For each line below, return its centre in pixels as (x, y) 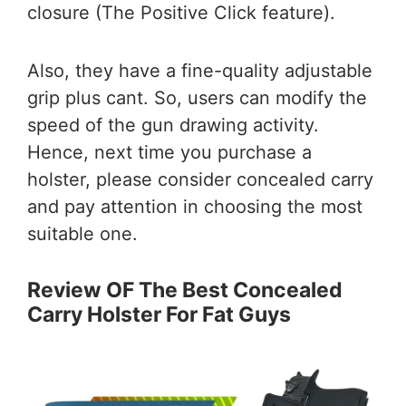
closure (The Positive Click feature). (181, 13)
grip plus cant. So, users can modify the (197, 98)
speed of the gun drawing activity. (173, 126)
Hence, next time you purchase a (169, 153)
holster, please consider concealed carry (200, 180)
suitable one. (82, 234)
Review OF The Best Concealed (185, 290)
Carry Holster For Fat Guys (159, 315)
